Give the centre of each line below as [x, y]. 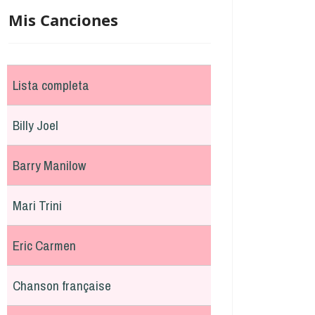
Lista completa [51, 85]
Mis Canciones [63, 20]
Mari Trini [37, 205]
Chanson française [62, 285]
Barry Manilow [49, 165]
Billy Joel [36, 125]
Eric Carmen [44, 245]
